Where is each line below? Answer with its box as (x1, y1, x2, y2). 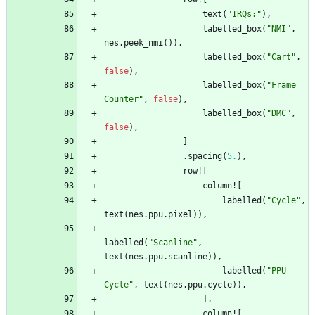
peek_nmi (124, 38, 163, 49)
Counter (104, 94, 139, 105)
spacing (188, 151, 222, 162)
